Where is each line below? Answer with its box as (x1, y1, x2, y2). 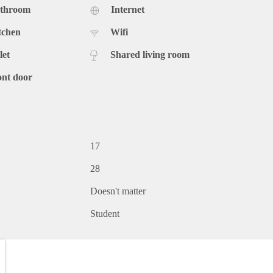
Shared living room (110, 49, 190, 60)
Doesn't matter (90, 186, 146, 197)
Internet (111, 4, 144, 15)
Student (90, 208, 119, 219)
